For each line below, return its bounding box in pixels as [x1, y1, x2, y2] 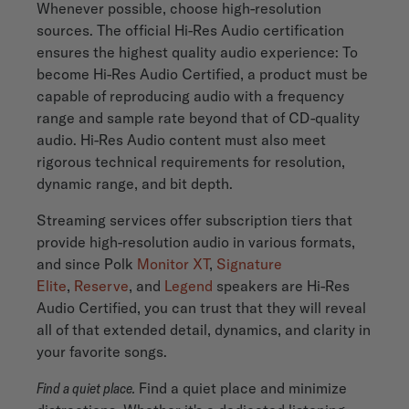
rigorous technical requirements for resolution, [37, 152, 345, 172]
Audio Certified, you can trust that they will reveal [37, 299, 366, 318]
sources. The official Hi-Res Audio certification [37, 21, 344, 40]
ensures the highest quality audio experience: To [37, 43, 358, 62]
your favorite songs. [37, 342, 167, 362]
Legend [164, 277, 213, 296]
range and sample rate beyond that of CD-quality [37, 109, 360, 128]
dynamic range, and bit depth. [37, 174, 233, 194]
